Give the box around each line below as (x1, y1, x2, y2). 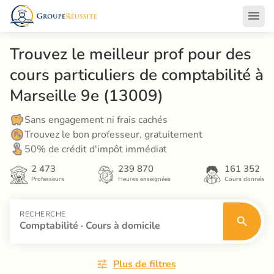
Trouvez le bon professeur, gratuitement (24, 128, 202, 141)
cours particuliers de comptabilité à (10, 64, 264, 86)
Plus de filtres (113, 257, 176, 271)
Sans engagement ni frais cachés (24, 113, 168, 127)
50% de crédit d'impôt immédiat (24, 143, 167, 156)
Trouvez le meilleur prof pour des (10, 43, 251, 65)
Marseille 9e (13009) (10, 85, 163, 106)
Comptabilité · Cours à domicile (20, 219, 160, 232)
